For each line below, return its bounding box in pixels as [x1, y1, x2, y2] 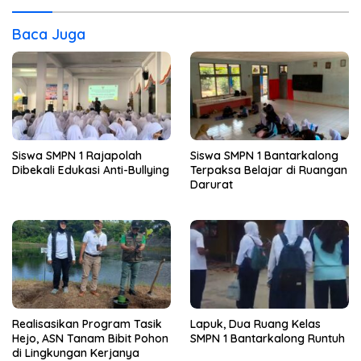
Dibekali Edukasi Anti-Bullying [12, 163, 169, 178]
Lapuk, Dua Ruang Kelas [190, 317, 321, 332]
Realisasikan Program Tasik [12, 317, 162, 332]
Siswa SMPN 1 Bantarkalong [190, 148, 338, 164]
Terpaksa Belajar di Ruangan [190, 163, 347, 178]
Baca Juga [12, 24, 85, 44]
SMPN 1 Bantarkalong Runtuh [190, 331, 345, 346]
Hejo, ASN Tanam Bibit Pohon [12, 331, 168, 346]
